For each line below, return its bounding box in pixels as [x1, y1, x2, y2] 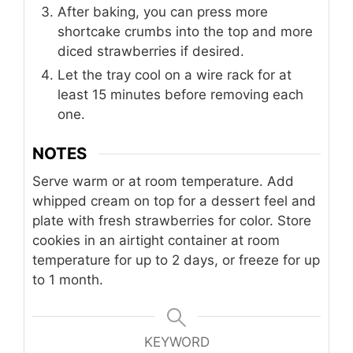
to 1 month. [32, 272, 103, 288]
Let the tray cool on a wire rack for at [58, 66, 292, 83]
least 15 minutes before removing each [58, 86, 303, 102]
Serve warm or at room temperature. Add [32, 173, 294, 190]
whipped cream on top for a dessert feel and [32, 193, 316, 210]
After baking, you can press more [58, 3, 268, 20]
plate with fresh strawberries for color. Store [32, 213, 311, 229]
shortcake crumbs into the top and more [58, 23, 313, 39]
